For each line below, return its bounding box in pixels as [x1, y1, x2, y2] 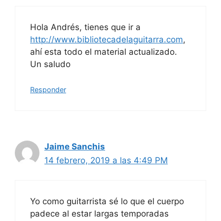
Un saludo [30, 59, 71, 70]
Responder [30, 85, 66, 94]
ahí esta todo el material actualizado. [30, 47, 177, 57]
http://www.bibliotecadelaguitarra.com [30, 35, 183, 45]
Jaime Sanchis [44, 141, 105, 151]
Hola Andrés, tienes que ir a [30, 22, 141, 33]
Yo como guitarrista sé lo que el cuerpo [30, 196, 184, 207]
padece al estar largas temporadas [30, 209, 169, 219]
